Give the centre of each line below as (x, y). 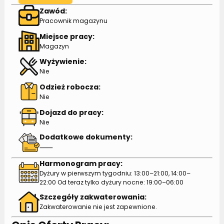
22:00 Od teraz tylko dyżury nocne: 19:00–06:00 (111, 182)
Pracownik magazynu (73, 20)
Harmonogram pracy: (81, 163)
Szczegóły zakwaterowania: (93, 197)
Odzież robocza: (70, 87)
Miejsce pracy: (67, 36)
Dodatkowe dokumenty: (86, 137)
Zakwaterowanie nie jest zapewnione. (98, 207)
